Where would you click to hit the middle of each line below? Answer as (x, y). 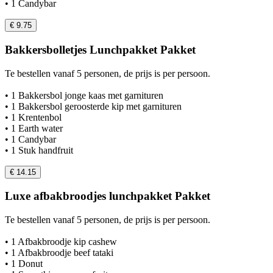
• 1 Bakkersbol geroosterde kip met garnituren (93, 106)
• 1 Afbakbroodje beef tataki (59, 252)
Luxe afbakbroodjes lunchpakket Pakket (108, 196)
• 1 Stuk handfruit (39, 150)
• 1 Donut (24, 263)
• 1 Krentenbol (33, 117)
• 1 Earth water (34, 128)
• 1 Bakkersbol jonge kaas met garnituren (84, 95)
